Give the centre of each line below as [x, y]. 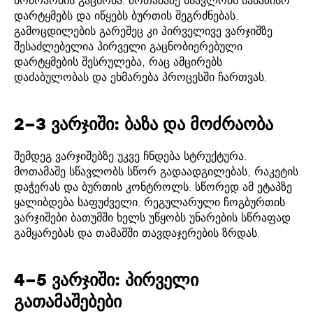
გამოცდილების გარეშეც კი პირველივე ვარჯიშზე [143, 31]
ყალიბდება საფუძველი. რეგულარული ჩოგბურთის [150, 202]
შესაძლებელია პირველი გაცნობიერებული [128, 46]
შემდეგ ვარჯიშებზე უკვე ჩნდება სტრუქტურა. [130, 156]
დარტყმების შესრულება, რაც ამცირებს [118, 62]
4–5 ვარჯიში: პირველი [106, 280]
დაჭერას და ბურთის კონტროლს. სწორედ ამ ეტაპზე [153, 187]
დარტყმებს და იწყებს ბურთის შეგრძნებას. [126, 16]
